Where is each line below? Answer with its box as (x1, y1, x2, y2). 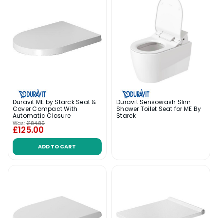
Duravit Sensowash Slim (116, 97, 191, 106)
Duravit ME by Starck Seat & (12, 97, 96, 106)
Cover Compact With (12, 104, 78, 113)
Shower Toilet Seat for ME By (116, 104, 201, 113)
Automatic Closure (12, 111, 71, 120)
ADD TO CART (38, 142, 76, 150)
